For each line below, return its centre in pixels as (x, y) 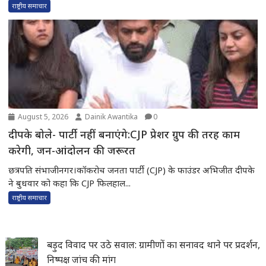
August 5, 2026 (42, 117)
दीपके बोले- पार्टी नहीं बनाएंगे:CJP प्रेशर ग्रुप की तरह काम (34, 134)
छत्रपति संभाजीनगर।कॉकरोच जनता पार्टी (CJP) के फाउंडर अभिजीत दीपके (132, 170)
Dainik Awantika (111, 117)
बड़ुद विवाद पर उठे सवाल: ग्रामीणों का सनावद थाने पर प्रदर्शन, (154, 244)
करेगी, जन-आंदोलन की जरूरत (86, 150)
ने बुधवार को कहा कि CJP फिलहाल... (70, 183)
